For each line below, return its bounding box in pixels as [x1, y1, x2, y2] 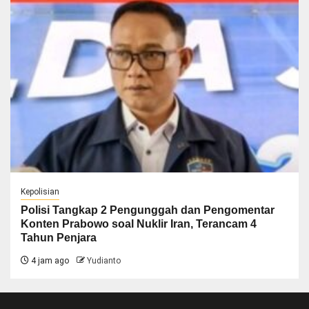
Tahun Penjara [21, 231, 97, 243]
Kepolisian [21, 186, 59, 197]
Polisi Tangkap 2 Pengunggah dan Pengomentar [21, 203, 275, 216]
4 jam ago [29, 255, 69, 266]
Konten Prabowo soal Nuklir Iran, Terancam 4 [21, 217, 257, 230]
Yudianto [87, 255, 121, 266]
